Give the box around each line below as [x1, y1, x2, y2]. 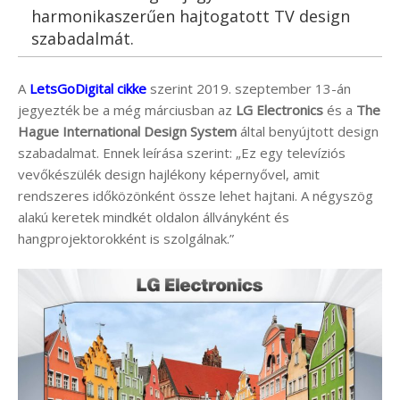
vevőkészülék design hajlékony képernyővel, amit [18, 164, 320, 183]
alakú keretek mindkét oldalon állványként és [18, 207, 289, 226]
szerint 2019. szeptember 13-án [150, 79, 351, 97]
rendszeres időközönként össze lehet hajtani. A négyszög [18, 186, 373, 204]
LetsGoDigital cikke [29, 79, 146, 97]
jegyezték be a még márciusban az [18, 100, 236, 119]
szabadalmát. [31, 27, 134, 49]
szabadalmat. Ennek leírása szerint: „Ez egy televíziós [18, 143, 346, 162]
